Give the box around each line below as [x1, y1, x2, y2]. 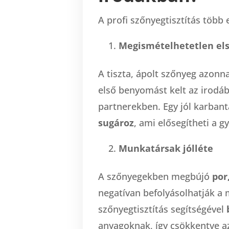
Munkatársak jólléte [119, 142, 213, 154]
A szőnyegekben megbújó [98, 170, 212, 182]
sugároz [98, 116, 134, 129]
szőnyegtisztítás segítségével [98, 202, 226, 215]
